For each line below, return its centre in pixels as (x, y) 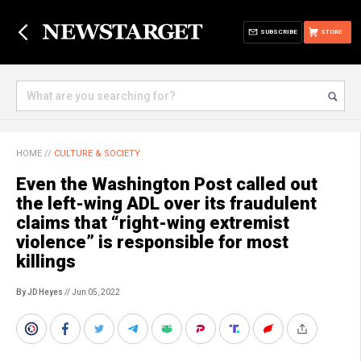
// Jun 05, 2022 (91, 292)
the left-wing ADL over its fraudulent (166, 203)
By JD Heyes (39, 292)
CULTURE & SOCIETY (97, 154)
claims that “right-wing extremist (153, 223)
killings (46, 261)
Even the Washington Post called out (167, 184)
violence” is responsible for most (152, 242)
